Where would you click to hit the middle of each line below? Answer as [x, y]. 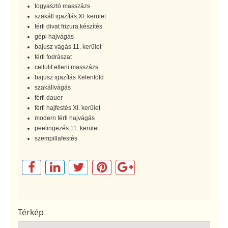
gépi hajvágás [54, 36]
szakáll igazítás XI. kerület [70, 16]
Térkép [31, 212]
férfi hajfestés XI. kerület [67, 108]
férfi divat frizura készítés [68, 26]
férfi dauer [49, 97]
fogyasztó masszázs [62, 6]
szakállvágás [53, 87]
